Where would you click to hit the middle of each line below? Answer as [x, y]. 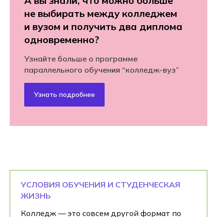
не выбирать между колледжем [101, 13]
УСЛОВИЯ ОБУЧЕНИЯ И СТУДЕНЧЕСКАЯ [101, 184]
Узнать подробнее [64, 94]
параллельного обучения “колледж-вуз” [102, 70]
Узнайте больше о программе [81, 58]
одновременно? [62, 39]
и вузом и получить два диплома [103, 26]
